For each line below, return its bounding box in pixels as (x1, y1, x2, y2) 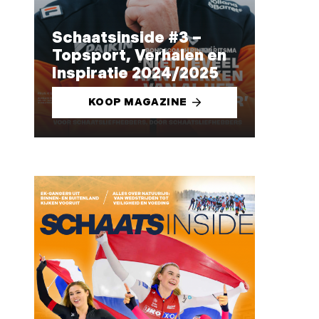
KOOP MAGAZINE (88, 95, 187, 108)
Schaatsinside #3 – (51, 29, 202, 48)
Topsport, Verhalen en (51, 47, 226, 66)
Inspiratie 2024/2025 (51, 65, 219, 83)
